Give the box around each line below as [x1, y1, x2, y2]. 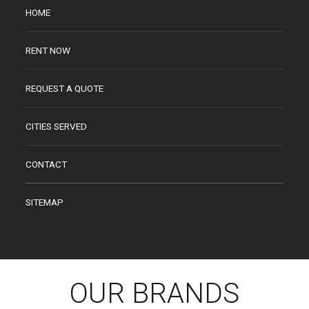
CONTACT [26, 158, 68, 170]
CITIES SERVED [26, 120, 88, 132]
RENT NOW [26, 44, 71, 56]
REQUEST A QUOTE [26, 82, 104, 94]
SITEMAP [26, 196, 64, 208]
